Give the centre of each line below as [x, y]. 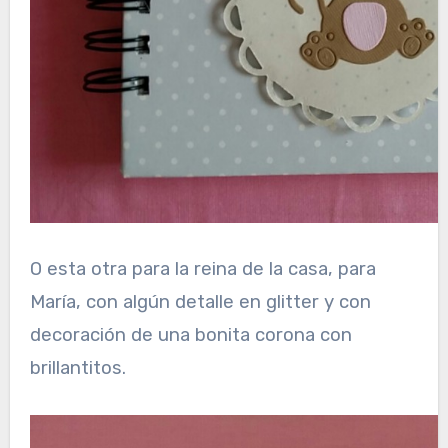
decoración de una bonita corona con [190, 334]
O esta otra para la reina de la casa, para [202, 268]
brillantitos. [77, 367]
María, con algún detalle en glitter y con [200, 301]
